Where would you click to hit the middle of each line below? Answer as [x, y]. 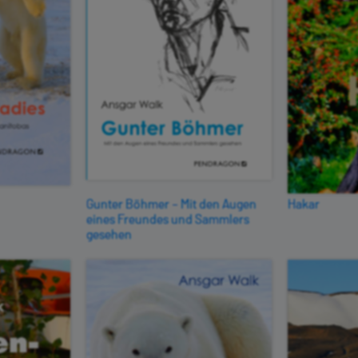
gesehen [109, 234]
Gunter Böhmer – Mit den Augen [171, 204]
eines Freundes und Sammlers [168, 219]
